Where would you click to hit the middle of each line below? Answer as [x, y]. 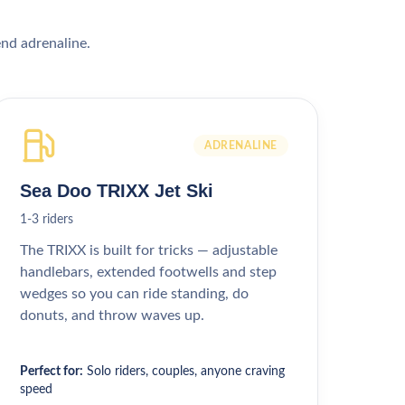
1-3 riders [47, 220]
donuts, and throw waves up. [113, 316]
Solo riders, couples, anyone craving [186, 372]
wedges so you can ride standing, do [135, 294]
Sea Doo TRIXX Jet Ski [117, 191]
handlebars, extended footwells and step [149, 272]
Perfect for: [52, 372]
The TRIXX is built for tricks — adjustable [149, 250]
